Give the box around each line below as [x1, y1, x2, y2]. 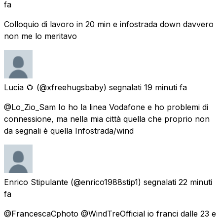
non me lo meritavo [4, 31, 77, 41]
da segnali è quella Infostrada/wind [4, 125, 134, 136]
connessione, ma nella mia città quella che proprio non [4, 113, 210, 124]
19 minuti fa [144, 82, 187, 92]
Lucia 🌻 [4, 82, 34, 92]
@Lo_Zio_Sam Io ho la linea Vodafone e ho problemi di [4, 102, 208, 112]
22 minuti [179, 177, 212, 187]
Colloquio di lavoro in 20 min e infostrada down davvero [4, 19, 214, 29]
